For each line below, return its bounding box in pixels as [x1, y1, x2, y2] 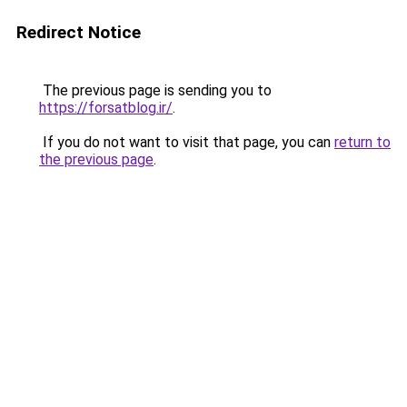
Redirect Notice [16, 22, 141, 43]
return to [334, 134, 391, 151]
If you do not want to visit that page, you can [39, 134, 334, 151]
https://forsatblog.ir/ [39, 99, 173, 116]
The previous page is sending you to [39, 82, 272, 99]
